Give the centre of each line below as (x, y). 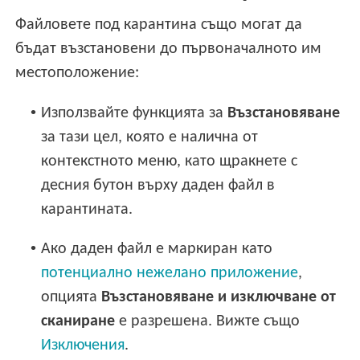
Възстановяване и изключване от (219, 297)
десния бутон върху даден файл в (158, 185)
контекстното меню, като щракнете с (170, 161)
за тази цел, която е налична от (150, 137)
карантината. (87, 209)
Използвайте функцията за (135, 113)
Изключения (83, 345)
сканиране (78, 321)
